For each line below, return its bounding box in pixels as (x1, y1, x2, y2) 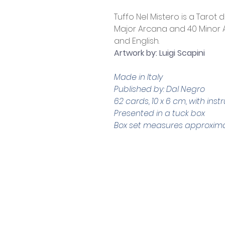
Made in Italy (114, 71, 163, 83)
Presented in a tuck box (114, 107, 205, 120)
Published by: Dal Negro (114, 83, 205, 95)
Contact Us (103, 179, 143, 189)
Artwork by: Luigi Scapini (114, 47, 205, 59)
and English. (114, 35, 159, 47)
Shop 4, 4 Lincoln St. (141, 212, 209, 222)
